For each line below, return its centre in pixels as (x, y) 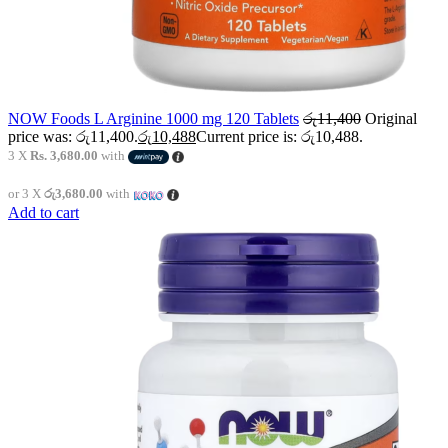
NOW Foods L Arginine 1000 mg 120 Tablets (153, 119)
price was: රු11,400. (73, 137)
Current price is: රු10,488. (279, 137)
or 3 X (26, 194)
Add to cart (43, 213)
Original (391, 119)
